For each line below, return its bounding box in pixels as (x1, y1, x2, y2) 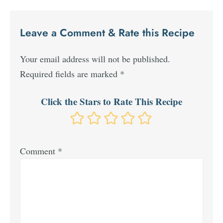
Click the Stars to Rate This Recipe (41, 94, 182, 108)
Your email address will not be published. (20, 52, 171, 65)
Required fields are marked (20, 67, 120, 80)
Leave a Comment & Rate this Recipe (20, 25, 195, 40)
